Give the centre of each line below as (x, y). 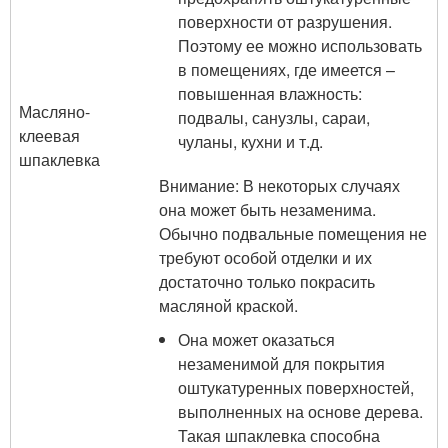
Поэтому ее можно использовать (300, 45)
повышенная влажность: (270, 93)
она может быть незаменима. (267, 209)
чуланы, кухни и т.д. (251, 141)
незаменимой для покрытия (282, 363)
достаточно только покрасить (267, 281)
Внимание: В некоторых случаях (279, 185)
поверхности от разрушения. (285, 21)
